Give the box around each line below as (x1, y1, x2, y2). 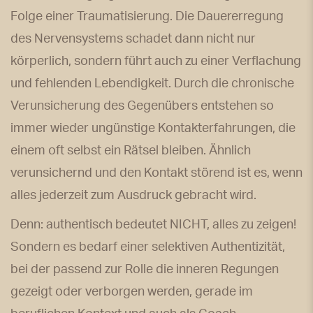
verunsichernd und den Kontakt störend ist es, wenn (10, 166, 303, 180)
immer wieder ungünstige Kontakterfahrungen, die (10, 122, 296, 135)
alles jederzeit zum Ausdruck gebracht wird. (10, 189, 256, 202)
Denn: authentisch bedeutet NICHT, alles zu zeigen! (10, 218, 296, 231)
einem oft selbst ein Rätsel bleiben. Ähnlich (10, 144, 251, 157)
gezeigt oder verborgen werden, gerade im (10, 285, 253, 298)
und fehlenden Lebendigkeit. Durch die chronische (10, 77, 294, 90)
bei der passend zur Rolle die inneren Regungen (10, 263, 279, 276)
